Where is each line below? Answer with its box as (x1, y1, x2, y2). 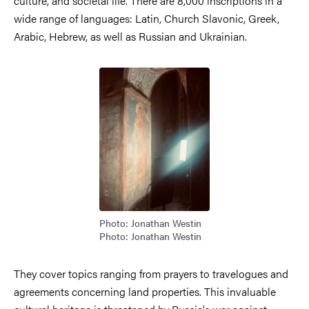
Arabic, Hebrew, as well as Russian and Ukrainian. (14, 28, 247, 44)
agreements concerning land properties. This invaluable (14, 283, 276, 299)
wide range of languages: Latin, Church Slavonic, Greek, (14, 10, 279, 26)
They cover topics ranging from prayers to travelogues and (14, 265, 288, 281)
